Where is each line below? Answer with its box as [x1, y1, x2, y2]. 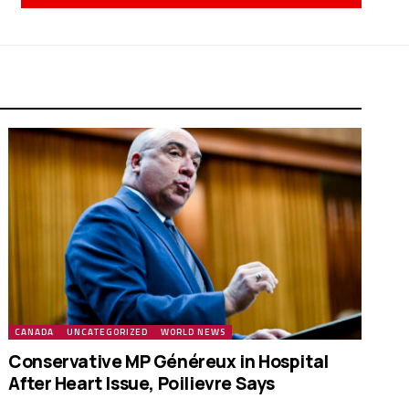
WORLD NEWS [161, 325, 226, 340]
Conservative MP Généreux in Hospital [8, 350, 329, 374]
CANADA [15, 325, 55, 340]
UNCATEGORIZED [67, 325, 149, 340]
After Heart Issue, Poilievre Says [8, 372, 276, 396]
